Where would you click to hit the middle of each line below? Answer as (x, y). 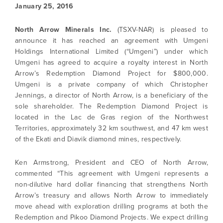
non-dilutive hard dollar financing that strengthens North (111, 184)
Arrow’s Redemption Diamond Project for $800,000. (111, 73)
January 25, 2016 (44, 6)
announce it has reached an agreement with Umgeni (111, 41)
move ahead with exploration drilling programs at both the (111, 206)
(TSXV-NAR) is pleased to (160, 30)
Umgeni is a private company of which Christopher (111, 84)
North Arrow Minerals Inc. (63, 30)
